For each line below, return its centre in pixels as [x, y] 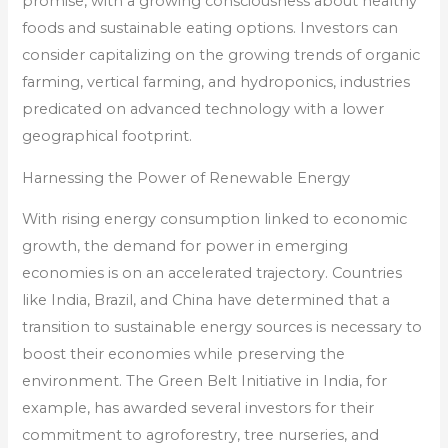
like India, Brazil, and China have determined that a [206, 300]
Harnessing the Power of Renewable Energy [186, 177]
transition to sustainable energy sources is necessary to [222, 327]
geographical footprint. [107, 136]
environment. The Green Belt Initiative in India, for [205, 381]
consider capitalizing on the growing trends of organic [221, 55]
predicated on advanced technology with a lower [203, 109]
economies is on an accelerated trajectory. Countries [212, 273]
